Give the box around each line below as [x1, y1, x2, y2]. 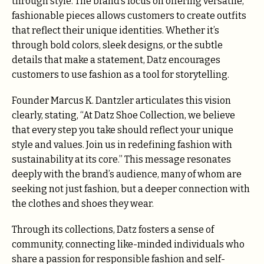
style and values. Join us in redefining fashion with [12, 138, 232, 150]
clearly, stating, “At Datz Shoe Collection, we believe [12, 109, 235, 121]
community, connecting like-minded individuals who [12, 238, 245, 250]
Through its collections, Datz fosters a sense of [12, 223, 214, 235]
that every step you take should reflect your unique [12, 124, 233, 136]
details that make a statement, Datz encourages [12, 54, 220, 65]
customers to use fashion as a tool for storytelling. [12, 68, 229, 80]
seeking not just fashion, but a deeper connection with [12, 183, 250, 194]
